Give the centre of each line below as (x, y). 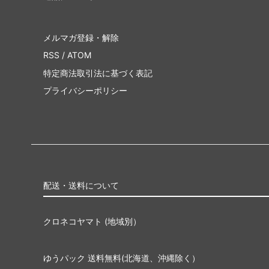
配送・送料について (81, 185)
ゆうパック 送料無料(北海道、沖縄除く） (122, 258)
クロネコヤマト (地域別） (92, 221)
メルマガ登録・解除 (81, 37)
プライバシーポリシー (85, 91)
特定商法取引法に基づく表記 (98, 73)
